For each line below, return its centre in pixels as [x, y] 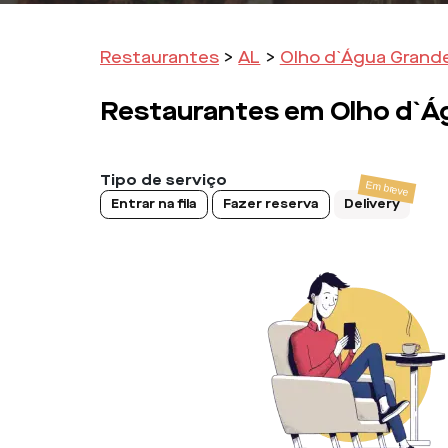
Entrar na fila [154, 204]
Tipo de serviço [163, 180]
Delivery [372, 204]
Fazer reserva [271, 204]
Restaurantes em [212, 111]
